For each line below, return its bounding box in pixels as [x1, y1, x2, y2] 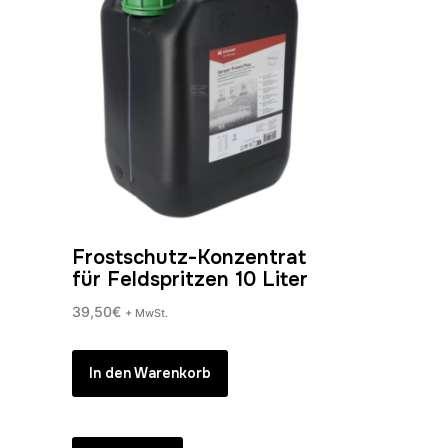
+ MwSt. [125, 305, 168, 320]
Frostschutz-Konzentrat [72, 244, 306, 270]
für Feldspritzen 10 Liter [72, 266, 308, 292]
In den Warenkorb [89, 364, 211, 383]
